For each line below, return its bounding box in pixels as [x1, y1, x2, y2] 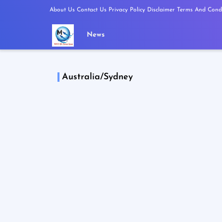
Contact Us [76, 7, 107, 13]
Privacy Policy [108, 7, 145, 13]
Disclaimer [147, 7, 175, 13]
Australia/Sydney [61, 72, 133, 82]
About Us [49, 7, 75, 13]
